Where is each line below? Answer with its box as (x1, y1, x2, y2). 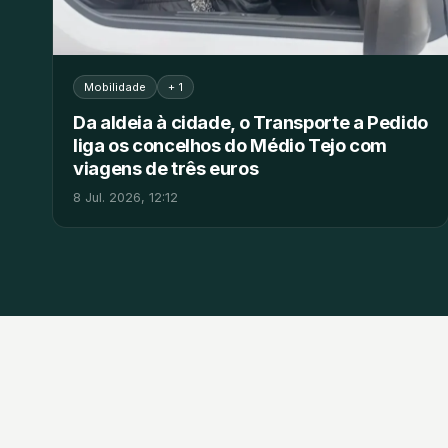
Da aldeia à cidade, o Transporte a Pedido (73, 111, 428, 134)
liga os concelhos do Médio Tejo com (73, 134, 388, 157)
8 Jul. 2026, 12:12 (73, 190, 178, 206)
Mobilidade (84, 80, 146, 95)
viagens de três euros (73, 157, 259, 180)
